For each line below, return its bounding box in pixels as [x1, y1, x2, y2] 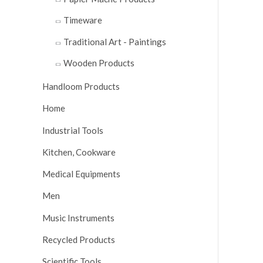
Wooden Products [63, 57, 134, 68]
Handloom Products [42, 81, 120, 92]
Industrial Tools [42, 124, 103, 136]
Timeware [63, 15, 102, 26]
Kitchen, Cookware [42, 146, 116, 157]
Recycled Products [42, 234, 115, 245]
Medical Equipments [42, 168, 120, 180]
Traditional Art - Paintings [63, 36, 166, 47]
